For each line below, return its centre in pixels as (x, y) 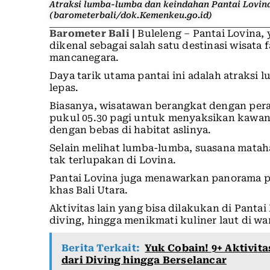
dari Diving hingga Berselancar (144, 260)
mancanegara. (84, 57)
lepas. (64, 87)
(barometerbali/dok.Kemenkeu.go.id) (130, 15)
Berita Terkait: (101, 248)
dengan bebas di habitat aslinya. (130, 130)
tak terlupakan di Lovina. (113, 160)
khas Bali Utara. (89, 190)
